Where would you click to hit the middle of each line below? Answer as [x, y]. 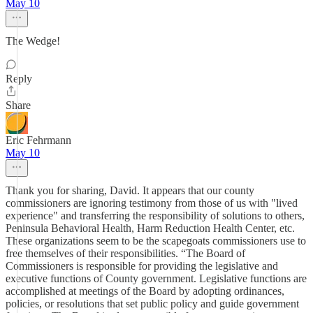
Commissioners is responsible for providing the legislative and [142, 266]
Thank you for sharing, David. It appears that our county [130, 190]
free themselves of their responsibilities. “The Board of [125, 253]
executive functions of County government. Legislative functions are [156, 278]
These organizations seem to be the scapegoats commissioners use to [156, 241]
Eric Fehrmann [38, 140]
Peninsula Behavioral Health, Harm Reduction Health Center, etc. [150, 228]
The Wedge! [33, 41]
